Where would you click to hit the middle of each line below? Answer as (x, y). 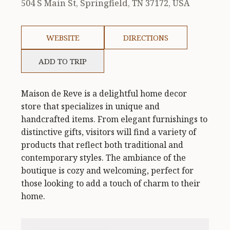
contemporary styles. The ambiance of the (104, 158)
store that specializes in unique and (91, 107)
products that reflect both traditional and (102, 145)
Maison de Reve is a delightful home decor (104, 94)
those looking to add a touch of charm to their (111, 184)
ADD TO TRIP (63, 61)
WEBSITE (63, 38)
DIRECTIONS (146, 38)
